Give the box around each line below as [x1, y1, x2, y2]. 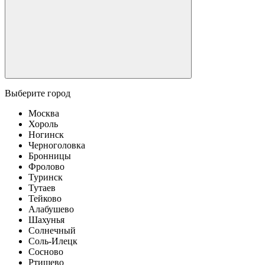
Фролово [28, 161, 64, 172]
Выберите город [5, 88, 70, 99]
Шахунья [28, 215, 64, 225]
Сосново [28, 247, 63, 257]
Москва [28, 108, 59, 119]
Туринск [28, 172, 63, 183]
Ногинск [28, 130, 64, 140]
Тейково [28, 193, 62, 204]
